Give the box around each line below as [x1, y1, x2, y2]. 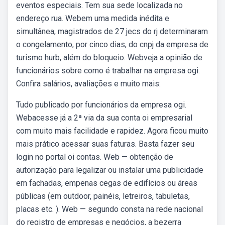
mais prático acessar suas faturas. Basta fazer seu [16, 139, 194, 149]
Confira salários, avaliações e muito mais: [16, 79, 161, 88]
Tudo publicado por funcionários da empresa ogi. [16, 100, 186, 109]
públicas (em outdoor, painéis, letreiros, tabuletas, [16, 191, 190, 201]
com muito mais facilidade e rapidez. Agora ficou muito [16, 126, 208, 136]
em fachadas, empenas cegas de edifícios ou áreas [16, 178, 197, 188]
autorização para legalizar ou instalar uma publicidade [16, 165, 203, 175]
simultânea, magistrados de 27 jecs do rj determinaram [16, 27, 208, 36]
